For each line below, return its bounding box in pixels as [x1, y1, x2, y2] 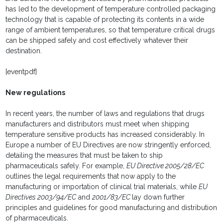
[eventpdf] [5, 68, 37, 76]
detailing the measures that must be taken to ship [5, 151, 163, 160]
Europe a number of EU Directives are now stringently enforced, [5, 141, 212, 149]
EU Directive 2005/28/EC [126, 162, 205, 170]
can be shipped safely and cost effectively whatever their [5, 36, 189, 45]
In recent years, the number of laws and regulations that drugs [5, 110, 205, 118]
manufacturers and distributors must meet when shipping [5, 120, 190, 128]
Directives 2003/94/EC [5, 193, 77, 202]
